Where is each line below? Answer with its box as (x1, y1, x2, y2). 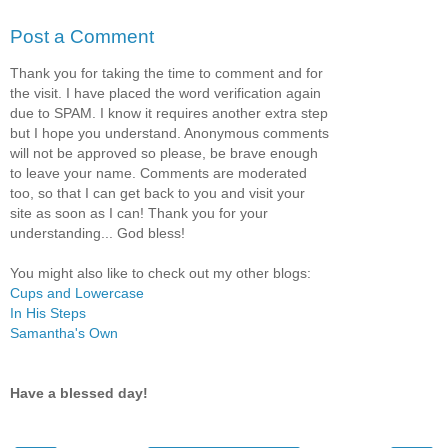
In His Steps (10, 304, 86, 321)
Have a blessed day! (10, 384, 148, 401)
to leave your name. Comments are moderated (10, 164, 307, 181)
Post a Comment (10, 26, 154, 48)
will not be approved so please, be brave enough (10, 144, 318, 161)
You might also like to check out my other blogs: (10, 264, 311, 281)
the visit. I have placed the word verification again (10, 84, 321, 101)
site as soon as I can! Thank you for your (10, 204, 268, 221)
